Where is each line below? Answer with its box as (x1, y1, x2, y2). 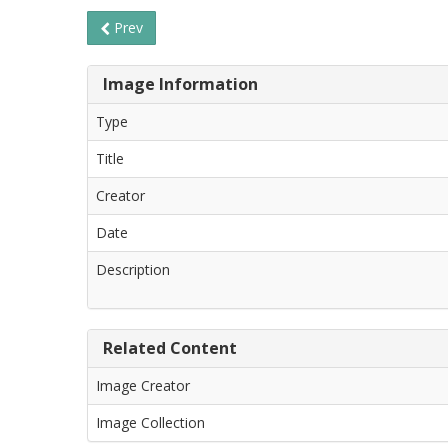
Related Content (103, 337, 237, 359)
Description (96, 260, 170, 279)
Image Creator (96, 376, 190, 395)
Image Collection (96, 413, 205, 432)
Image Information (103, 73, 258, 95)
